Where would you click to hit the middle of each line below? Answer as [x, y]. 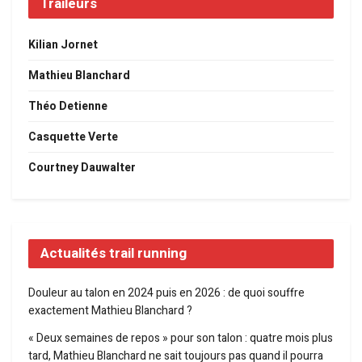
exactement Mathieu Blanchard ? [110, 311]
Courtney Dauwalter [82, 168]
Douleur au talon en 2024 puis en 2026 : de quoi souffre [166, 293]
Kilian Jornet [63, 45]
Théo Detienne [68, 107]
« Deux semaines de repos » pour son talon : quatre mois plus [181, 339]
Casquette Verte [73, 137]
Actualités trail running [114, 254]
